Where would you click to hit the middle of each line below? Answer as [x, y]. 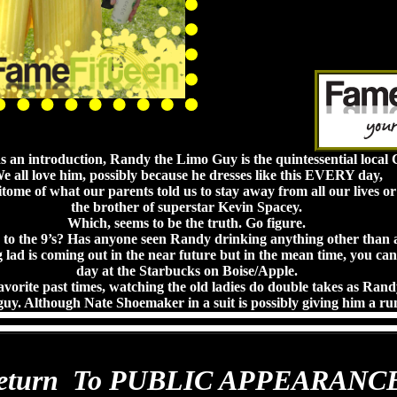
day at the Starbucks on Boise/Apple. [187, 271]
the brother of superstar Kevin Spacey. [187, 207]
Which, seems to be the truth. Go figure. [187, 223]
